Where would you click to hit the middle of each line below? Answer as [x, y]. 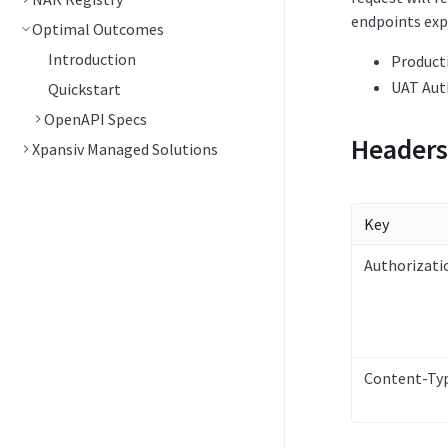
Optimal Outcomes [98, 29]
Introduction [92, 59]
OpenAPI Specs [95, 119]
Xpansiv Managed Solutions [125, 149]
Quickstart [84, 89]
